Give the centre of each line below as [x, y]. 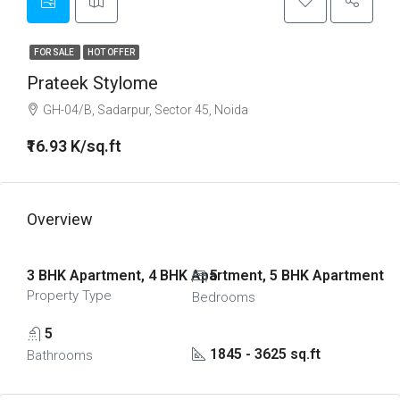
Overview [60, 219]
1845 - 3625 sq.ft [265, 354]
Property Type [69, 296]
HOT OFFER [111, 52]
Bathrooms [60, 355]
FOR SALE [55, 52]
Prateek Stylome [92, 83]
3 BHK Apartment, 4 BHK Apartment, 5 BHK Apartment [205, 275]
